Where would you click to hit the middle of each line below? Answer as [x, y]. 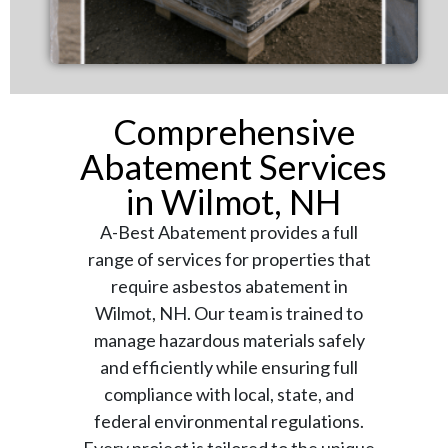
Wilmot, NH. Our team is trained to [229, 313]
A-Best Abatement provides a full [229, 232]
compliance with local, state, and [229, 394]
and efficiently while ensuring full [229, 367]
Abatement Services [234, 166]
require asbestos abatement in [229, 286]
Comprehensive [233, 131]
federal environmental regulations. [229, 421]
